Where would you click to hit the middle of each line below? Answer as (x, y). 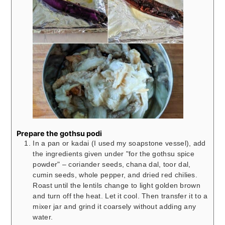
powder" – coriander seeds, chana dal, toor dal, (112, 164)
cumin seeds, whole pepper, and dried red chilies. (115, 175)
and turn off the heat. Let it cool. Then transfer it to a (120, 196)
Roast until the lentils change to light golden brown (117, 185)
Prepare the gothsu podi (60, 133)
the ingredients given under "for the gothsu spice (114, 153)
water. (43, 217)
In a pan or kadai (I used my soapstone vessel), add (119, 143)
